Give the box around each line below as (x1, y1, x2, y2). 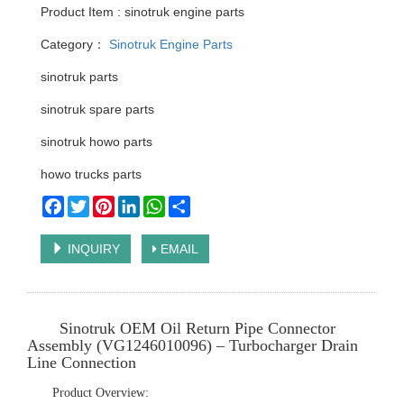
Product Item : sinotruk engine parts (41, 5, 244, 19)
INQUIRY (64, 242, 120, 256)
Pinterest (115, 196, 165, 210)
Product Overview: (52, 386, 149, 399)
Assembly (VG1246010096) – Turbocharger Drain (27, 336, 358, 354)
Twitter (89, 196, 127, 210)
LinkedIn (140, 196, 188, 210)
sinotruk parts (41, 69, 118, 84)
